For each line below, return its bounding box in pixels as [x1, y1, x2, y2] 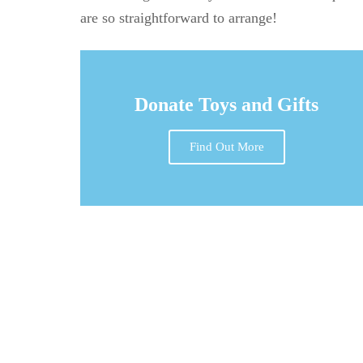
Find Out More [189, 139, 264, 153]
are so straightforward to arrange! [80, 9, 277, 26]
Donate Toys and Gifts [135, 93, 319, 115]
